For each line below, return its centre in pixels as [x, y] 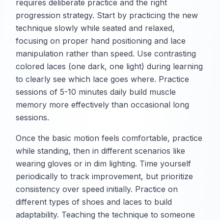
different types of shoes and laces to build [94, 202]
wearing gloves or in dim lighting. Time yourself [103, 164]
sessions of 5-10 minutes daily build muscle [96, 92]
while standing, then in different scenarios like [100, 151]
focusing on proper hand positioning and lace [101, 41]
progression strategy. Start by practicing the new [107, 15]
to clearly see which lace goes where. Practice [102, 79]
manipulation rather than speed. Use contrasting [106, 54]
